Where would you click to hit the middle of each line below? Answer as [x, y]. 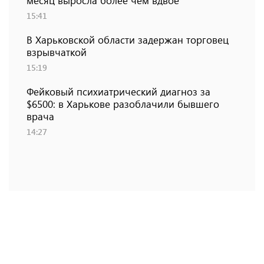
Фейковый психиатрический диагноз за [118, 92]
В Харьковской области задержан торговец [128, 40]
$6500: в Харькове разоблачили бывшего [123, 104]
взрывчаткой [57, 52]
